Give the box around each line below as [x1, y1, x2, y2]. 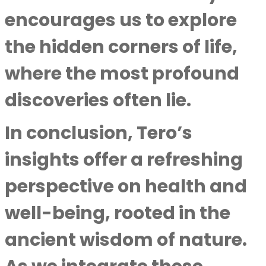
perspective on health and [5, 174, 247, 199]
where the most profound [5, 61, 239, 86]
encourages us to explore [5, 8, 237, 33]
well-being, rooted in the [5, 201, 230, 226]
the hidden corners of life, [5, 34, 237, 59]
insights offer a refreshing [5, 147, 243, 172]
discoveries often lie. [5, 88, 191, 113]
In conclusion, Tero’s [5, 121, 192, 145]
